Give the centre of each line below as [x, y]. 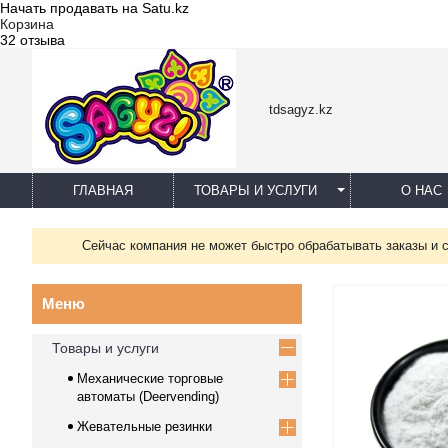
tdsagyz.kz [301, 109]
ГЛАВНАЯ [103, 190]
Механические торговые [150, 378]
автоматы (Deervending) [148, 396]
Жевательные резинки [144, 426]
